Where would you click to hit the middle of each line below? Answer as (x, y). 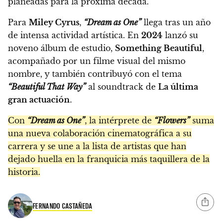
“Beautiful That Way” (47, 86)
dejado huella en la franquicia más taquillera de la (109, 159)
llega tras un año (176, 22)
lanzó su (180, 35)
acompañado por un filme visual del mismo (97, 61)
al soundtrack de (122, 86)
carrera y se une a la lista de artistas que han (97, 146)
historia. (24, 172)
